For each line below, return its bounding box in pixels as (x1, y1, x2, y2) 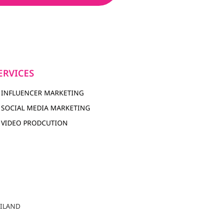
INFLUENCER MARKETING (1, 88, 84, 99)
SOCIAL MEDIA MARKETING (1, 103, 91, 114)
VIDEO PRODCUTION (1, 118, 68, 129)
